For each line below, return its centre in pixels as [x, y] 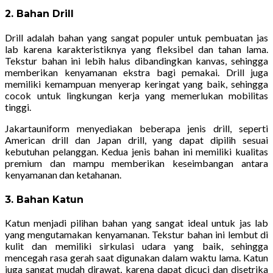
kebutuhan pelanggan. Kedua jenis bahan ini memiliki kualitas [136, 151]
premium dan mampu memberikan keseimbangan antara [136, 163]
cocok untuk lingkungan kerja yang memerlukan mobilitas [136, 95]
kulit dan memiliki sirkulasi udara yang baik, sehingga [136, 246]
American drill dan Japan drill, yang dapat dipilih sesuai [136, 140]
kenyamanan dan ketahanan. [63, 175]
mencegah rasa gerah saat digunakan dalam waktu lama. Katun [136, 258]
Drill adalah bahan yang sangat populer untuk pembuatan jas [136, 37]
